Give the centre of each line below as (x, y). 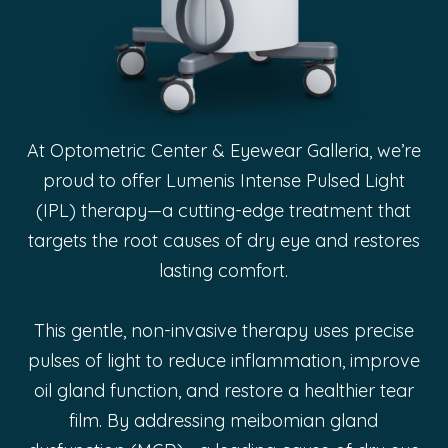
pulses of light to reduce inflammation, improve (224, 360)
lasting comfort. (224, 270)
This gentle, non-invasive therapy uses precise (224, 330)
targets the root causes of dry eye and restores (224, 240)
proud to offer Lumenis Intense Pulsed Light (224, 180)
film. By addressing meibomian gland (224, 420)
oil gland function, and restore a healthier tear (224, 390)
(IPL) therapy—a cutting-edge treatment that (224, 210)
